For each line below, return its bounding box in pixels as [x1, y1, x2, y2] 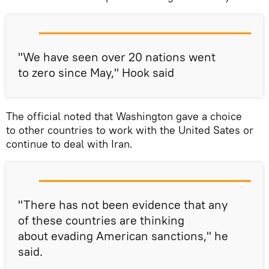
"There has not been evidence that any [18, 197, 228, 213]
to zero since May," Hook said [18, 65, 174, 80]
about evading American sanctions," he [18, 228, 228, 244]
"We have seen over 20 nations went [18, 49, 216, 65]
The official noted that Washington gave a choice [6, 109, 242, 124]
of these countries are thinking [18, 213, 184, 228]
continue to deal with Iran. [6, 137, 133, 151]
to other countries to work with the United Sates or [6, 123, 253, 138]
